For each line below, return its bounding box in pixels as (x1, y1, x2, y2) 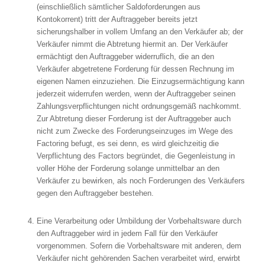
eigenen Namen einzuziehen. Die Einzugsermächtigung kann (36, 76, 244, 86)
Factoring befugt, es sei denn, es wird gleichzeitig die (36, 138, 219, 148)
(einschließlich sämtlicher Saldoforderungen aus (36, 2, 201, 11)
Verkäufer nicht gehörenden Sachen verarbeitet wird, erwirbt (36, 253, 240, 263)
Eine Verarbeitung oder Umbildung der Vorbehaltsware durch (36, 216, 241, 225)
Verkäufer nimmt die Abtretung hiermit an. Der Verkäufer (36, 39, 228, 49)
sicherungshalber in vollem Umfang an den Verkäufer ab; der (36, 27, 243, 36)
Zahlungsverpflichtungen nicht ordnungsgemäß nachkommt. (36, 101, 241, 111)
